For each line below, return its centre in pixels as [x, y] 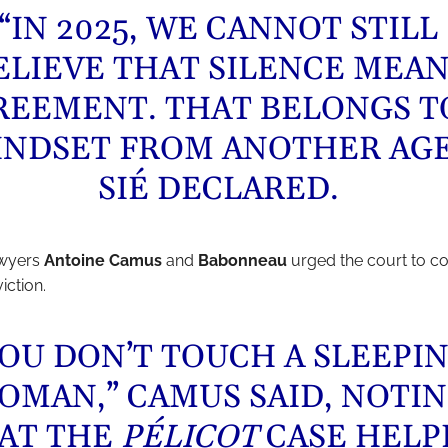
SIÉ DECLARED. [218, 189]
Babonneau [242, 260]
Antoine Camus [102, 260]
